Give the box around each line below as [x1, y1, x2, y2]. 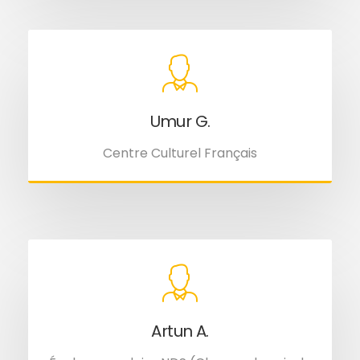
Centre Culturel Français [103, 143, 257, 162]
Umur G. [149, 109, 211, 133]
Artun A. [151, 319, 209, 342]
